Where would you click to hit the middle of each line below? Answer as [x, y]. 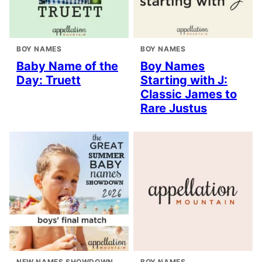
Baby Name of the [67, 66]
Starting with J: [184, 80]
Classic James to [189, 94]
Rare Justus [174, 108]
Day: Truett [49, 80]
